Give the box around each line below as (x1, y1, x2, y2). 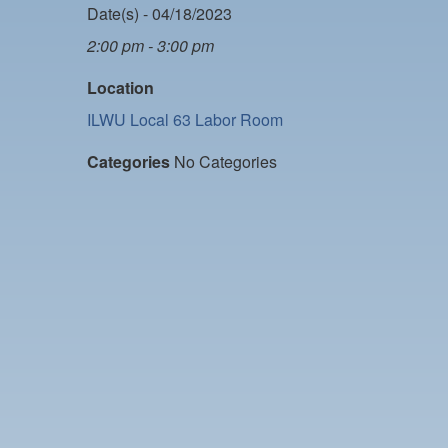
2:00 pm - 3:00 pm (87, 34, 214, 57)
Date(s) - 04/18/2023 (87, 2, 232, 25)
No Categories (170, 150, 277, 173)
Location (87, 76, 154, 99)
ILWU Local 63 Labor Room (87, 108, 283, 131)
